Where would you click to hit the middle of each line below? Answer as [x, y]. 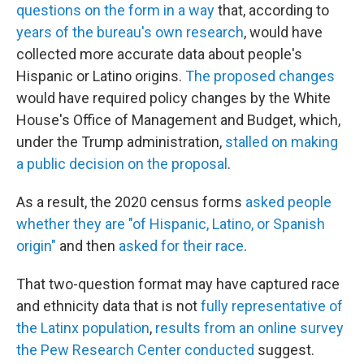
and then [87, 246]
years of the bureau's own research [130, 32]
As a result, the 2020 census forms [131, 202]
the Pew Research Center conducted [135, 350]
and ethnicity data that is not [108, 306]
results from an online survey [249, 328]
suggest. [284, 350]
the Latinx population [83, 328]
